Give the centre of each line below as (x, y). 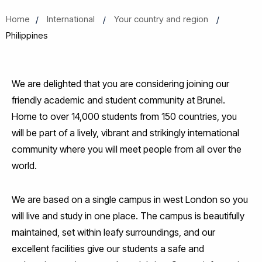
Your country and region (161, 19)
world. (25, 166)
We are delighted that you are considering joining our (120, 84)
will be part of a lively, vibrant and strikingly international (125, 133)
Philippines (27, 35)
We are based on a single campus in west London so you (130, 199)
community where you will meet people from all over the (127, 149)
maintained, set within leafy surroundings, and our (113, 232)
